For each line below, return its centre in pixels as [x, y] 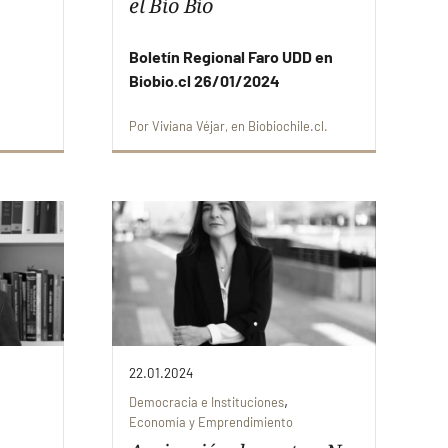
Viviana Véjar [188, 125]
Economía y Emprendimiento [211, 422]
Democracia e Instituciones [206, 402]
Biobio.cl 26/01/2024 [204, 80]
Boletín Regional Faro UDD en [231, 56]
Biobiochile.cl [286, 125]
